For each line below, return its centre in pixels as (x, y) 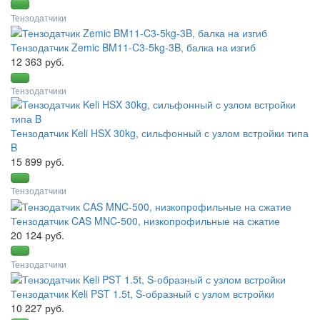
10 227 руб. (37, 308)
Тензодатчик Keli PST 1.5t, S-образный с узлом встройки (142, 294)
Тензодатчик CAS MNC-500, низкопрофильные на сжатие (145, 220)
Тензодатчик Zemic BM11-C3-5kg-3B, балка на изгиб (133, 47)
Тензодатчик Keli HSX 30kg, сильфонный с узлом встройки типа (160, 133)
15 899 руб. (37, 162)
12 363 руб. (37, 62)
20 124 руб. (37, 235)
